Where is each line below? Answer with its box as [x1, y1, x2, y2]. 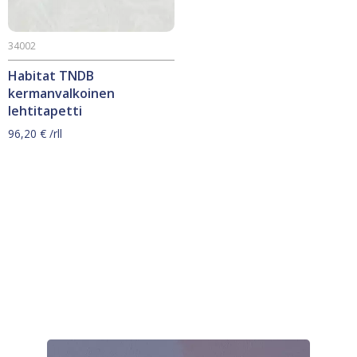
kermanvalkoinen [8, 84, 115, 102]
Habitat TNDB [8, 67, 94, 84]
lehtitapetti [8, 102, 82, 120]
